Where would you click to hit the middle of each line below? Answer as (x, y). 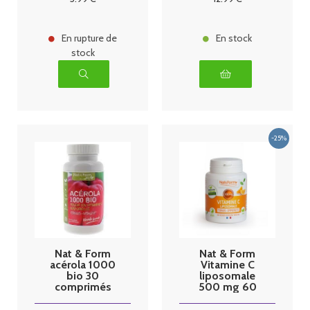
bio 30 (83, 275)
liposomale (227, 275)
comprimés (83, 286)
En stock (234, 38)
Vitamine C (227, 264)
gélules (227, 298)
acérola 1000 (83, 264)
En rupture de (89, 38)
